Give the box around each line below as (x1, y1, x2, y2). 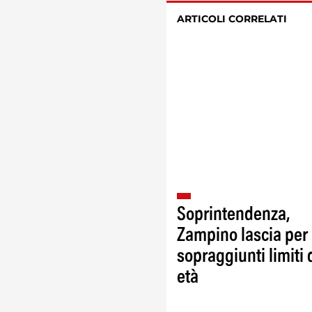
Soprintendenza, (177, 205, 290, 225)
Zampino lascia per (177, 226, 308, 246)
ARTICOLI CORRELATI (177, 12, 287, 25)
